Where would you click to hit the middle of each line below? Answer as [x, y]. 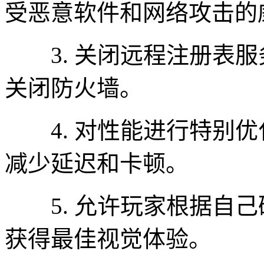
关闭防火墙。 [74, 88]
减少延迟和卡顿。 [97, 163]
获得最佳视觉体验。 [108, 239]
